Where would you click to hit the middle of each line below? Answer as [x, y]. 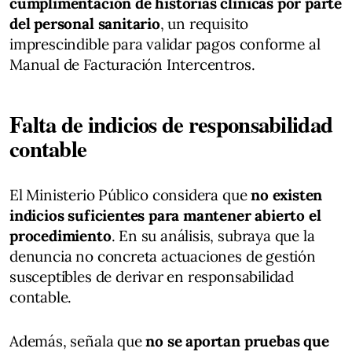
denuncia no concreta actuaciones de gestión [163, 256]
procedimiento [60, 235]
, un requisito [204, 23]
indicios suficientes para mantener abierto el [165, 215]
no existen [287, 194]
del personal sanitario [85, 23]
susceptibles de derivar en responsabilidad [152, 276]
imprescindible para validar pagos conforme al [165, 44]
